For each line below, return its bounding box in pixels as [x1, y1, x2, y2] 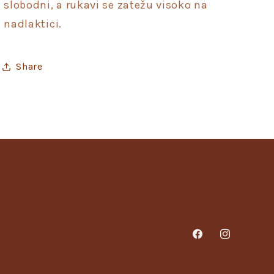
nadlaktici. [4, 17, 65, 31]
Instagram [218, 235, 268, 247]
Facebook [190, 235, 237, 247]
